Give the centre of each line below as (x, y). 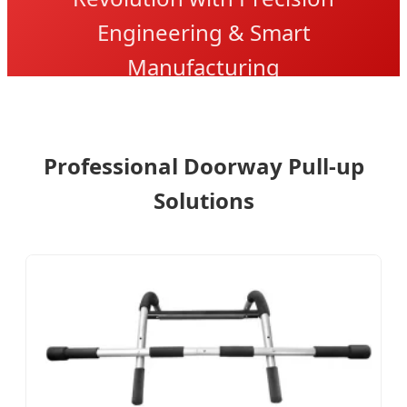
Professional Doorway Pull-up (203, 165)
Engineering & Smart (203, 32)
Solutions (203, 200)
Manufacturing (203, 67)
